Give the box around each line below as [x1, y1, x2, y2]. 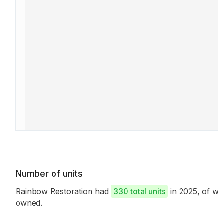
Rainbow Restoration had [16, 186, 111, 196]
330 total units [113, 186, 165, 196]
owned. [16, 198, 42, 208]
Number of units [16, 168, 83, 179]
